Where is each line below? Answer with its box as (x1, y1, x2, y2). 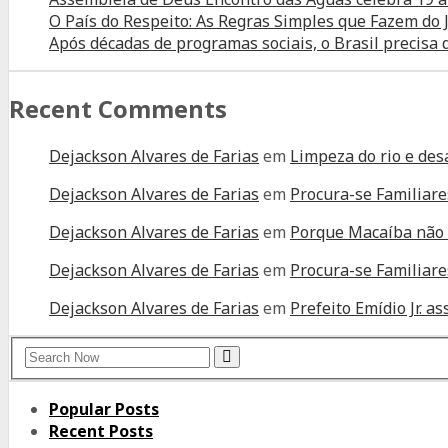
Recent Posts (49, 419, 153, 442)
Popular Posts (49, 397, 159, 420)
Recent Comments (9, 92, 227, 126)
